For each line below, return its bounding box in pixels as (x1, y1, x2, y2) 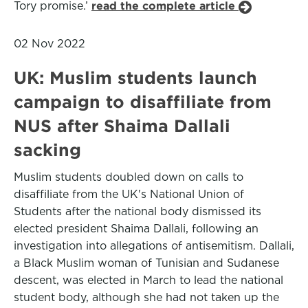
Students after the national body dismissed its (14, 205, 261, 218)
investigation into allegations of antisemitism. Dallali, (14, 239, 294, 252)
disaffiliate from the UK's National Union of (14, 188, 244, 201)
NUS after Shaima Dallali (14, 116, 230, 135)
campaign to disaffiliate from (14, 92, 272, 111)
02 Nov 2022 (14, 37, 85, 50)
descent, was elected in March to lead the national (14, 274, 283, 287)
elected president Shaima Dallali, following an (14, 222, 258, 235)
